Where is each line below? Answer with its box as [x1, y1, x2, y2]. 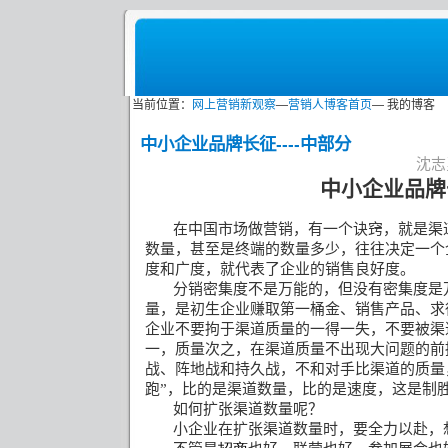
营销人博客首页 [288, 98, 372, 112]
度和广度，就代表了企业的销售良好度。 [145, 261, 415, 277]
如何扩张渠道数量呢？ [173, 401, 323, 417]
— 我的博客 [372, 98, 435, 112]
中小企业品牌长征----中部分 [140, 134, 351, 154]
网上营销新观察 [192, 98, 276, 112]
